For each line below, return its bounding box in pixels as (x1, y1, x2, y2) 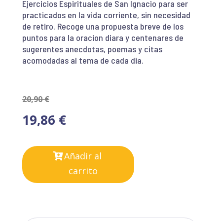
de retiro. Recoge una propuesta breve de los (22, 20, 184, 32)
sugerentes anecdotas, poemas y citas (22, 43, 162, 54)
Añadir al (64, 149, 102, 162)
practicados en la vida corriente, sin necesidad (22, 9, 190, 20)
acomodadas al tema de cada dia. (22, 54, 144, 66)
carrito (68, 164, 98, 177)
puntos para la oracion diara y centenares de (22, 32, 184, 43)
